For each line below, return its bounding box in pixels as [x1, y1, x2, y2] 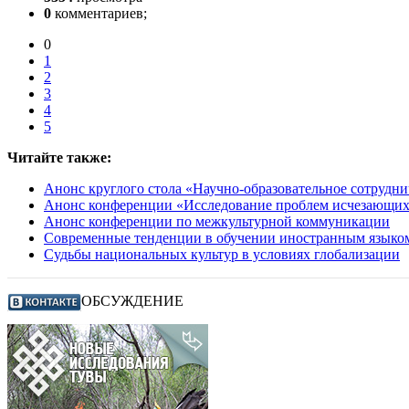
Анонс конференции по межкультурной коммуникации [44, 213, 390, 229]
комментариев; [51, 5, 147, 21]
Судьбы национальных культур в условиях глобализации [44, 246, 400, 262]
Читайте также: [7, 149, 111, 165]
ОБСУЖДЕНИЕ [81, 292, 184, 309]
